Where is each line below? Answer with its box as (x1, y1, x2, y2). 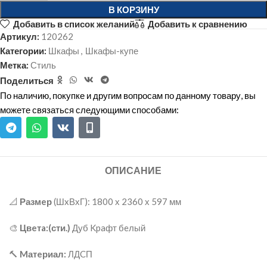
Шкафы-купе (85, 45, 138, 57)
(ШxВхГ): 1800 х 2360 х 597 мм (52, 196, 181, 207)
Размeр (20, 196, 52, 207)
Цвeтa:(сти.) (20, 222, 72, 234)
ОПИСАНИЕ (105, 164, 162, 178)
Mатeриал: (20, 249, 68, 260)
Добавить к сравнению (147, 18, 247, 29)
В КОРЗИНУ (108, 4, 159, 15)
